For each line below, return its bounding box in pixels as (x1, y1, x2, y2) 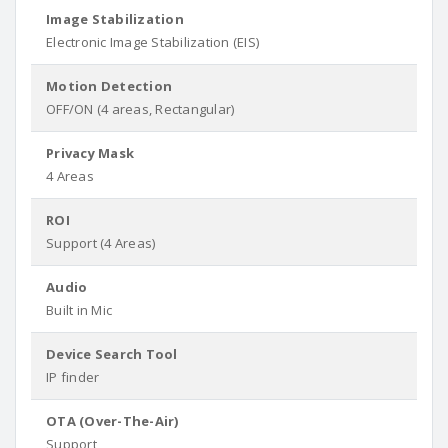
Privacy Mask (46, 144, 134, 162)
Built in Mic (46, 301, 112, 319)
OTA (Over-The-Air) (46, 412, 179, 430)
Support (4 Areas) (46, 234, 156, 252)
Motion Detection (46, 77, 172, 95)
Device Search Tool (46, 345, 178, 363)
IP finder (46, 368, 100, 386)
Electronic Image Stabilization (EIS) (46, 33, 259, 51)
